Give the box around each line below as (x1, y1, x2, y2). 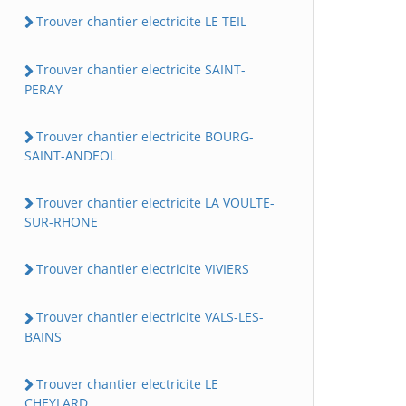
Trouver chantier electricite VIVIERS (36, 260, 249, 278)
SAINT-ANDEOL (24, 146, 116, 164)
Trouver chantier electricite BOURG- (36, 127, 254, 145)
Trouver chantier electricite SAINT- (36, 61, 246, 79)
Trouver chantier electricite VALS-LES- (36, 308, 264, 326)
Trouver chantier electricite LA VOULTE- (36, 193, 275, 211)
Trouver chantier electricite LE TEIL (36, 13, 246, 31)
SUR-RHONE (24, 213, 98, 231)
